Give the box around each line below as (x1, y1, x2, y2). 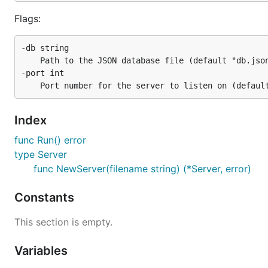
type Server (14, 148, 67, 160)
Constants (14, 190, 77, 205)
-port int (21, 68, 64, 78)
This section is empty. (14, 216, 112, 228)
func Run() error (14, 134, 86, 146)
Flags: (14, 13, 41, 25)
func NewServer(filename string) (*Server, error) (33, 163, 251, 175)
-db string (21, 43, 69, 53)
